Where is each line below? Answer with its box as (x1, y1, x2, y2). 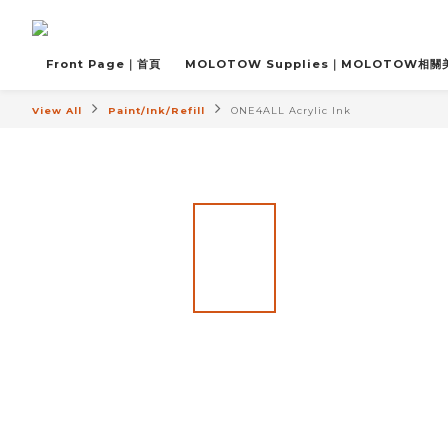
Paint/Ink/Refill (108, 105, 205, 116)
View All (32, 105, 82, 116)
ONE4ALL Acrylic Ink (231, 105, 351, 116)
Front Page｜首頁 (46, 57, 161, 71)
